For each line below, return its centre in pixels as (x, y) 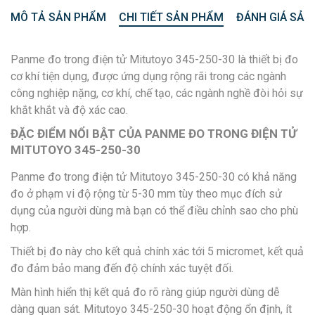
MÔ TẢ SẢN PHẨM (58, 17)
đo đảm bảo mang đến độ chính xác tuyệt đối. (122, 268)
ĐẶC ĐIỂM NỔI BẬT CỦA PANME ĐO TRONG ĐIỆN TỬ (154, 133)
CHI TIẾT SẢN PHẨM (171, 17)
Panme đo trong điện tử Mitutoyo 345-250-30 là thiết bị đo (154, 59)
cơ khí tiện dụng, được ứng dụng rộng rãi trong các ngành (148, 76)
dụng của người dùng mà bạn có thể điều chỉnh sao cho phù (154, 210)
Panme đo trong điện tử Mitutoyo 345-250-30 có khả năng (154, 176)
